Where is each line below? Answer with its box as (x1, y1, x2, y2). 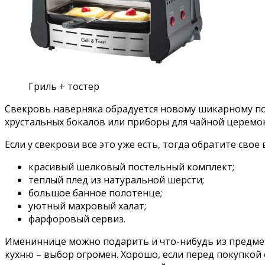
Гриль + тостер (28, 80, 99, 93)
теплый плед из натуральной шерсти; (28, 173, 204, 187)
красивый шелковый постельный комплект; (28, 160, 234, 174)
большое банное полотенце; (28, 186, 162, 200)
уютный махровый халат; (28, 199, 146, 213)
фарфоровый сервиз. (28, 212, 125, 226)
